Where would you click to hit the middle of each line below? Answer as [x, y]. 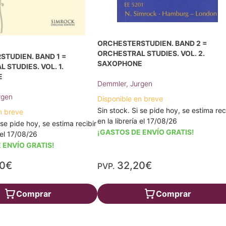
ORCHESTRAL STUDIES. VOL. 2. [151, 53]
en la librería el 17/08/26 [137, 121]
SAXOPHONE [120, 63]
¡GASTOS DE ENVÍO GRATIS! [146, 132]
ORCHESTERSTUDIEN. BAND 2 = [153, 43]
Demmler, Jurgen [125, 83]
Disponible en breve [130, 99]
